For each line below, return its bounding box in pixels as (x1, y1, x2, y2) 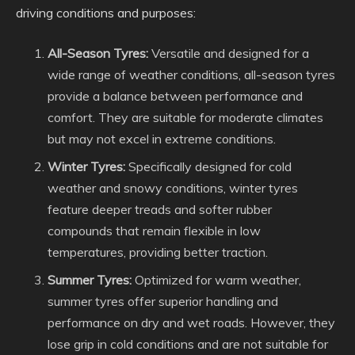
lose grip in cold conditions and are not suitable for (48, 335, 328, 352)
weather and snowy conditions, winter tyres (48, 179, 298, 196)
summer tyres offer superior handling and (48, 292, 278, 309)
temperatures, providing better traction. (48, 243, 268, 260)
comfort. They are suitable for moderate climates (48, 109, 323, 125)
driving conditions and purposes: (16, 4, 196, 21)
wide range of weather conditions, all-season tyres (48, 66, 335, 82)
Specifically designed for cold (125, 158, 292, 174)
